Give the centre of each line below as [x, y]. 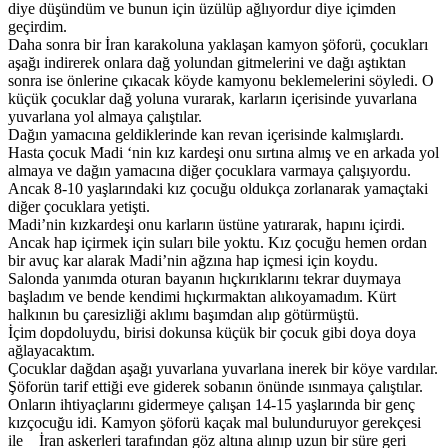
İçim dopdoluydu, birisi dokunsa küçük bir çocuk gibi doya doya [212, 332]
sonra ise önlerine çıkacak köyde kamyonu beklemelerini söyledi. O [221, 80]
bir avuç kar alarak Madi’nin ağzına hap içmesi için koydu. [193, 260]
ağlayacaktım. [51, 350]
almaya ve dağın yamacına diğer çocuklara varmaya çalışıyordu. [209, 170]
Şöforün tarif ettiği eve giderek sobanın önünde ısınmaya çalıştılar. [215, 386]
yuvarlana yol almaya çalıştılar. [105, 116]
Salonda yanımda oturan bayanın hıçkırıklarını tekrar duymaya [204, 278]
